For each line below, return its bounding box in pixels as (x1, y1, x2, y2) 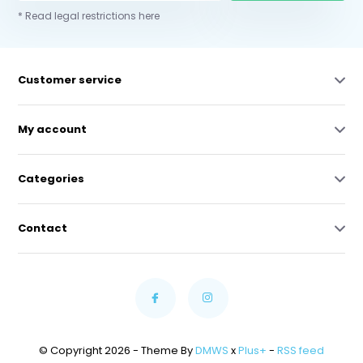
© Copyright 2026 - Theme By (39, 342, 195, 358)
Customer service (18, 71, 122, 88)
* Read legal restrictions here (18, 8, 160, 23)
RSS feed (277, 342, 324, 358)
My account (18, 121, 88, 137)
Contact (18, 220, 68, 236)
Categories (18, 170, 85, 186)
